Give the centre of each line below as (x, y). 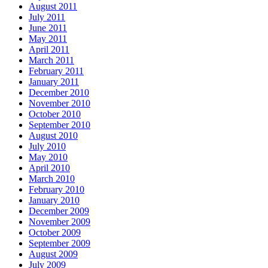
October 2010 (55, 114)
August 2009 (53, 254)
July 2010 (47, 146)
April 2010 (49, 168)
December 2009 (59, 211)
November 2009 (60, 222)
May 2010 (48, 157)
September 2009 (60, 243)
